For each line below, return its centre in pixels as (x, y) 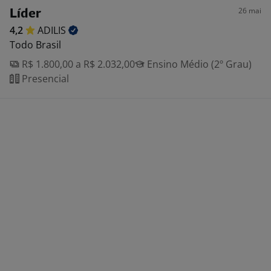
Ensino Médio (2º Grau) (198, 64)
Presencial (44, 79)
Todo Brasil (35, 45)
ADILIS (53, 30)
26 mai (250, 11)
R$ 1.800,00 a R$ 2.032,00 (77, 64)
